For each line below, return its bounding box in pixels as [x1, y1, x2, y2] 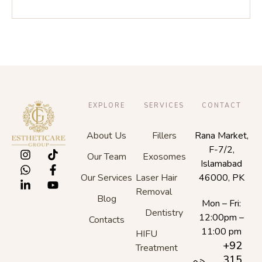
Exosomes [142, 150, 186, 164]
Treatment [135, 242, 178, 255]
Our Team [87, 150, 126, 164]
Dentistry [145, 206, 184, 220]
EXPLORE [88, 101, 125, 111]
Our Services [81, 171, 133, 185]
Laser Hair [135, 171, 177, 185]
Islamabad [201, 157, 243, 171]
